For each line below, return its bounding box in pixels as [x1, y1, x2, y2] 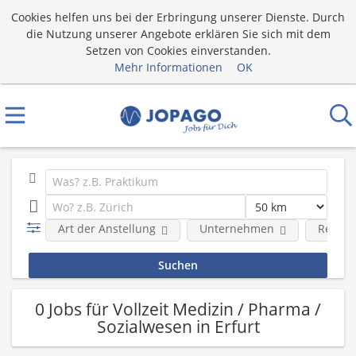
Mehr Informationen [114, 59, 222, 75]
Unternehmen [199, 221, 274, 236]
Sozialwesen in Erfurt [96, 315, 260, 338]
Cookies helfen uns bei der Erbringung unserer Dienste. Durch [11, 9, 345, 25]
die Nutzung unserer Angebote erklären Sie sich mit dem [25, 25, 331, 41]
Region [317, 221, 354, 236]
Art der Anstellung [57, 221, 156, 236]
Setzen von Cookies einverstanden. [85, 42, 271, 58]
